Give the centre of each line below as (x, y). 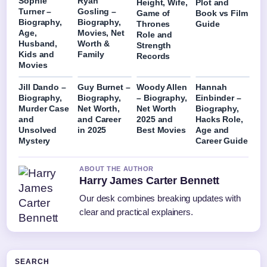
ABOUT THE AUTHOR (117, 168)
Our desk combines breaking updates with (160, 198)
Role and (155, 34)
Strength (154, 45)
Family (91, 54)
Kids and (37, 54)
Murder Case (44, 108)
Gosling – (97, 11)
